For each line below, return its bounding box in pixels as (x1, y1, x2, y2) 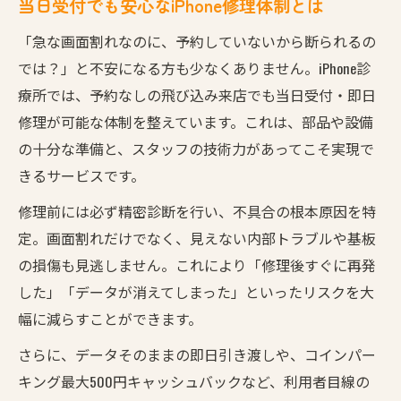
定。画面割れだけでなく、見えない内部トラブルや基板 (18, 226, 376, 249)
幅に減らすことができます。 (18, 307, 202, 329)
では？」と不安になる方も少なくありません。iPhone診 (18, 56, 371, 79)
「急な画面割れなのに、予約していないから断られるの (18, 30, 376, 52)
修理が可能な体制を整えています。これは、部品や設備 (18, 110, 373, 132)
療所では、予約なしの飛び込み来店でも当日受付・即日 (18, 83, 376, 106)
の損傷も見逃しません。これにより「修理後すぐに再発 (18, 253, 376, 276)
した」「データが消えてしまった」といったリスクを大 (18, 280, 374, 303)
